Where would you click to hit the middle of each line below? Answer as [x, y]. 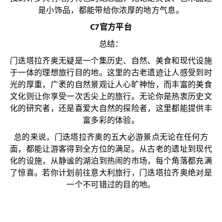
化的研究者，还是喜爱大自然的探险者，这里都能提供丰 [111, 109]
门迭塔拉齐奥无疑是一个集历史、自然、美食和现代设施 [111, 62]
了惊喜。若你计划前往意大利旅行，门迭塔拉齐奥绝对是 [111, 174]
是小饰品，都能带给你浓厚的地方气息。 [111, 11]
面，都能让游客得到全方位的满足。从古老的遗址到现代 [111, 150]
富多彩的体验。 [111, 121]
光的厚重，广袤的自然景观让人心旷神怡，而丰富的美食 [111, 85]
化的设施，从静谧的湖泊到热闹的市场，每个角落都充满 [111, 162]
